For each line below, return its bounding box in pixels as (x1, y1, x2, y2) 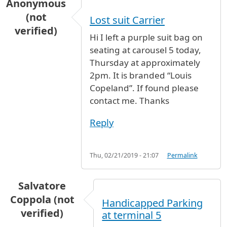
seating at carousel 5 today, (90, 44, 201, 56)
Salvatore (18, 178, 66, 193)
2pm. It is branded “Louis (90, 69, 192, 82)
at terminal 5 (102, 208, 162, 222)
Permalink (167, 150, 198, 160)
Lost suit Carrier (90, 13, 165, 27)
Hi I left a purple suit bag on (90, 31, 203, 44)
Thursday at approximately (90, 57, 200, 69)
